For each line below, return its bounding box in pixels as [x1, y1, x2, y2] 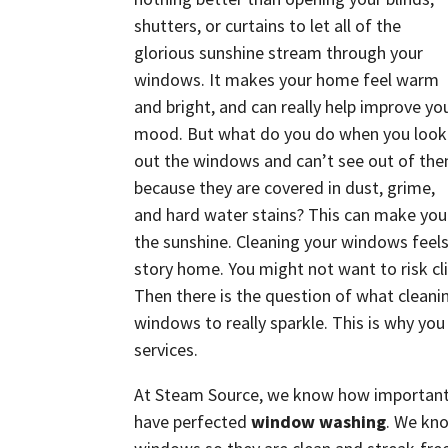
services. [134, 338, 199, 361]
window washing [251, 410, 387, 433]
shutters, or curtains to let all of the [134, 14, 402, 37]
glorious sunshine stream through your [134, 41, 424, 64]
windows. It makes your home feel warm [134, 68, 440, 91]
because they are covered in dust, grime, [134, 176, 436, 199]
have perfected [134, 410, 252, 433]
